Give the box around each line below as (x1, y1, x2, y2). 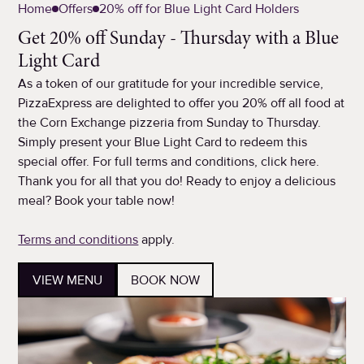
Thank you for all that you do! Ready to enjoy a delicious (18, 173, 336, 190)
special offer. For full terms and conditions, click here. (18, 154, 320, 171)
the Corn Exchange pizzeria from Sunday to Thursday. (18, 115, 322, 132)
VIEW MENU (32, 271, 102, 288)
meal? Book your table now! (18, 193, 175, 210)
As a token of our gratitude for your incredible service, (18, 76, 324, 93)
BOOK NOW (130, 271, 200, 288)
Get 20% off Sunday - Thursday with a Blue (18, 30, 340, 50)
